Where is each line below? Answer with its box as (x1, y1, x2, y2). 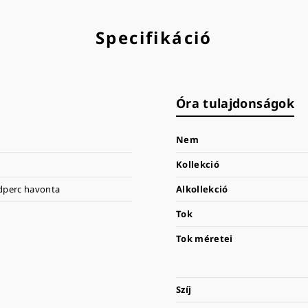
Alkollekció (176, 182, 228, 195)
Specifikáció (96, 25, 212, 49)
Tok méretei (176, 232, 233, 245)
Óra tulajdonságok (176, 94, 294, 111)
